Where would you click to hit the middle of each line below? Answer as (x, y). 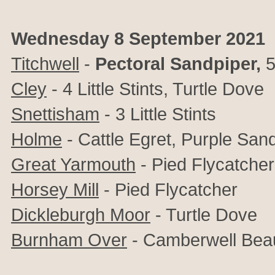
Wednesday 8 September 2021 (138, 38)
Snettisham (55, 114)
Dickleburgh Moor (81, 215)
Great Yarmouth (73, 164)
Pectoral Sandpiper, (178, 64)
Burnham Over (69, 240)
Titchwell (45, 64)
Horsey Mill (55, 189)
